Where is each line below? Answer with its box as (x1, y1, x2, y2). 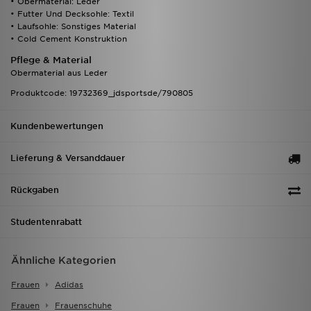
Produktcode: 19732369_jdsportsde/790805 (10, 88, 193, 99)
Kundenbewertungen (10, 121, 103, 132)
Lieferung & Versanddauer (10, 153, 125, 164)
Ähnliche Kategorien (11, 255, 116, 267)
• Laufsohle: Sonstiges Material (10, 22, 136, 32)
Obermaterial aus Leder (10, 68, 108, 78)
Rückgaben (10, 185, 59, 196)
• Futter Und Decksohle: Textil (10, 9, 134, 19)
